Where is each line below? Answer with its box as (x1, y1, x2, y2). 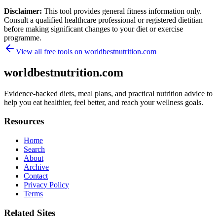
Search (24, 145, 45, 154)
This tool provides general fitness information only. (44, 6, 202, 15)
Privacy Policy (24, 181, 69, 189)
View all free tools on (16, 47, 84, 56)
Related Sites (4, 207, 55, 218)
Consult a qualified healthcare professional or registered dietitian (4, 15, 203, 24)
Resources (4, 116, 44, 127)
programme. (4, 33, 41, 42)
